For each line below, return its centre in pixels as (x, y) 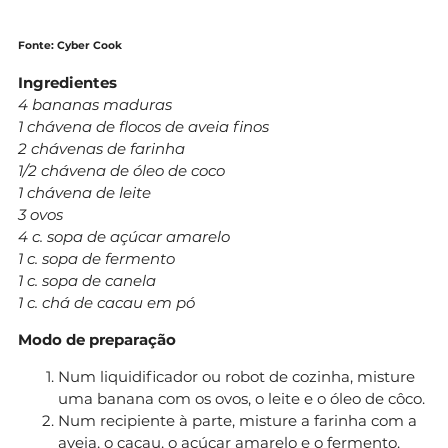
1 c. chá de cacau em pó (106, 302)
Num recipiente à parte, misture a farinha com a (237, 420)
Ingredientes (67, 82)
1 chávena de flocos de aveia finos (143, 126)
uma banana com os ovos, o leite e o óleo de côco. (241, 398)
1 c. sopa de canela (87, 280)
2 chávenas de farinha (101, 148)
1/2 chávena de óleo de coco (121, 170)
